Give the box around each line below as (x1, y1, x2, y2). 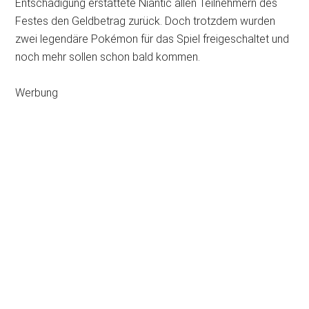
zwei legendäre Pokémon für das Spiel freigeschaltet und (15, 32, 290, 46)
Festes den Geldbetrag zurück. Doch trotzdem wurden (15, 14, 276, 28)
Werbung (15, 86, 59, 99)
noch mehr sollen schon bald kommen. (15, 50, 201, 63)
